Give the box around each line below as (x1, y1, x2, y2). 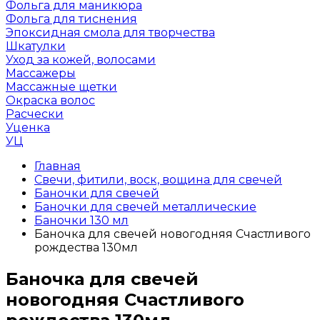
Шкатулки (6, 39, 66, 53)
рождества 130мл (34, 241, 138, 254)
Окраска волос (6, 94, 95, 107)
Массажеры (6, 66, 76, 80)
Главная (34, 159, 81, 173)
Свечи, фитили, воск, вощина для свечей (34, 173, 282, 186)
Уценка (6, 121, 50, 134)
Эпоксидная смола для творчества (6, 26, 215, 39)
